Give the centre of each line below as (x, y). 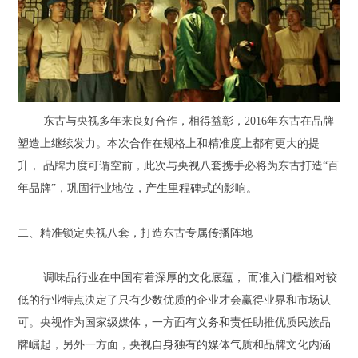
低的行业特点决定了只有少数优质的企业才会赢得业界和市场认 (175, 300)
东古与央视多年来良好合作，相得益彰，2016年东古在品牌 (189, 121)
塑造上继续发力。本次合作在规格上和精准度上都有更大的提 (169, 143)
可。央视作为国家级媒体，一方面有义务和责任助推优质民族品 (175, 322)
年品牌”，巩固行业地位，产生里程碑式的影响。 (138, 188)
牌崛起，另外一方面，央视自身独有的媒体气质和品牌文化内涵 (175, 344)
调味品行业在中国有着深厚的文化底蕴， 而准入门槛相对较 (191, 277)
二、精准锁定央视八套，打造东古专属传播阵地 (135, 233)
